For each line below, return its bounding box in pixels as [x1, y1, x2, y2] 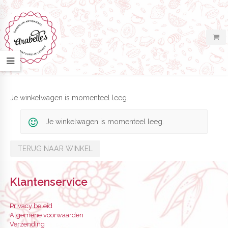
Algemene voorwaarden [10, 211, 83, 219]
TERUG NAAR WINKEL [18, 144, 93, 153]
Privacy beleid [10, 202, 52, 210]
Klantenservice [10, 175, 88, 188]
